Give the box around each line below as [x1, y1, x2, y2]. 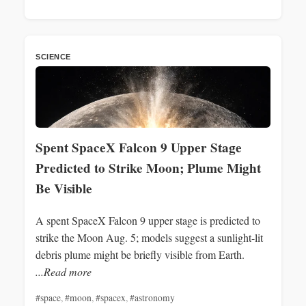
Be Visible [36, 178, 92, 198]
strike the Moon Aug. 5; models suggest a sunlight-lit [36, 229, 263, 245]
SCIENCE [36, 52, 71, 61]
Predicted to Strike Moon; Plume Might [36, 158, 261, 178]
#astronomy [130, 291, 175, 304]
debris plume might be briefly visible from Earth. [36, 247, 245, 262]
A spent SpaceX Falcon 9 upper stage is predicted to [36, 212, 260, 227]
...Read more [36, 264, 92, 279]
